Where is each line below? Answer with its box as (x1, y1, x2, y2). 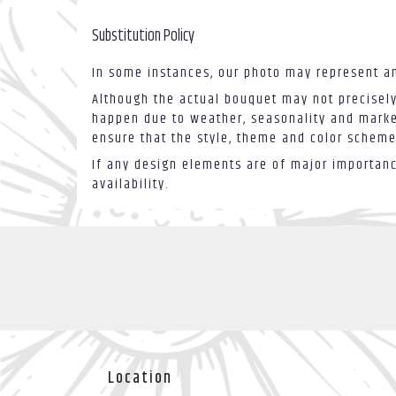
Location (108, 366, 172, 392)
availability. (92, 173, 169, 196)
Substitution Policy (92, 24, 194, 49)
